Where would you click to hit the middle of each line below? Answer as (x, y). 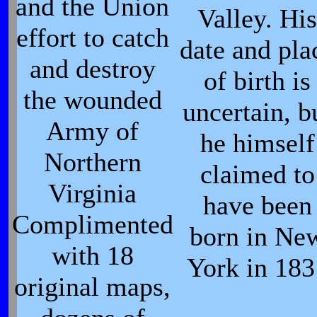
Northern (93, 162)
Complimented (93, 224)
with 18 (93, 255)
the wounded (93, 100)
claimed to (258, 174)
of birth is (258, 81)
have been (258, 205)
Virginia (93, 193)
